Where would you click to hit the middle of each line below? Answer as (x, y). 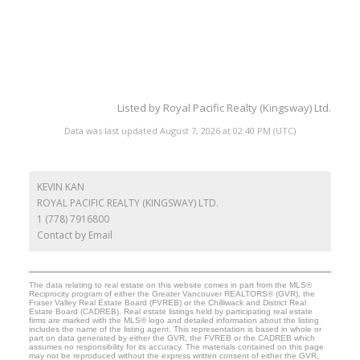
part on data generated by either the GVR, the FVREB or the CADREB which (172, 338)
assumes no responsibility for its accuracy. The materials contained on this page (176, 347)
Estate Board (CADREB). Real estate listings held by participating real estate (170, 312)
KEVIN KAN (60, 187)
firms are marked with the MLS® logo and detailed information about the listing (174, 321)
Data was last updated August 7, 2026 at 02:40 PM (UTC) (180, 131)
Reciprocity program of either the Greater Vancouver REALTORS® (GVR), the (172, 294)
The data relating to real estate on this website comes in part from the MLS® (170, 285)
